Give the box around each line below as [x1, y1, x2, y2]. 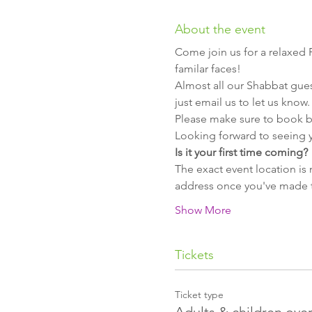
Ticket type [174, 288, 224, 301]
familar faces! [174, 62, 241, 75]
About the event [174, 22, 265, 37]
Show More [174, 203, 231, 217]
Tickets [174, 247, 214, 263]
